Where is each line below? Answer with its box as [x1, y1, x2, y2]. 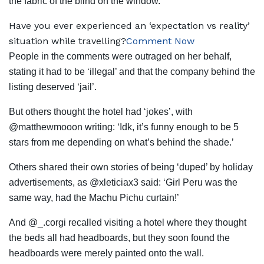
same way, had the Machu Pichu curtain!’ [9, 193, 179, 203]
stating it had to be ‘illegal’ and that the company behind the [9, 67, 255, 77]
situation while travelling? [9, 35, 126, 47]
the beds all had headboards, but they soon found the [9, 233, 230, 243]
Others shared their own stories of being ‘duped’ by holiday [9, 162, 253, 173]
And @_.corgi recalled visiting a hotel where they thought [9, 217, 246, 228]
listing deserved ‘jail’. [9, 82, 97, 93]
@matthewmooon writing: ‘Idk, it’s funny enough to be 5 [9, 122, 239, 133]
